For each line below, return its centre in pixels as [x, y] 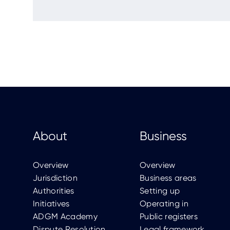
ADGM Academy [65, 216]
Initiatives [51, 204]
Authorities [54, 191]
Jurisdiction [55, 178]
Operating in [164, 204]
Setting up [160, 191]
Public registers [169, 216]
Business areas [168, 178]
